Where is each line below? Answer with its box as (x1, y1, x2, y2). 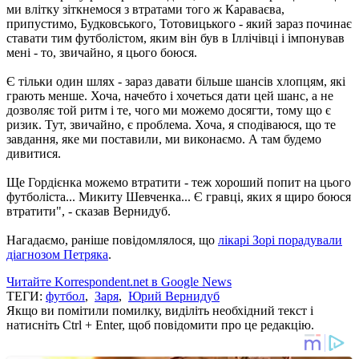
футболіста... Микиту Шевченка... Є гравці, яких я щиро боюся (6, 189, 351, 204)
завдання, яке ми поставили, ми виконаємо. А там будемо (6, 131, 321, 146)
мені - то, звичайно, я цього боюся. (6, 45, 197, 59)
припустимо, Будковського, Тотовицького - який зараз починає (6, 16, 352, 30)
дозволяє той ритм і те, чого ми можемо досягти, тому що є (6, 103, 331, 117)
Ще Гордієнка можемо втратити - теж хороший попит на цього (6, 175, 351, 189)
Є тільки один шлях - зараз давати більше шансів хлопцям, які (6, 74, 345, 88)
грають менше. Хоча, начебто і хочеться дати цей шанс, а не (6, 88, 333, 103)
